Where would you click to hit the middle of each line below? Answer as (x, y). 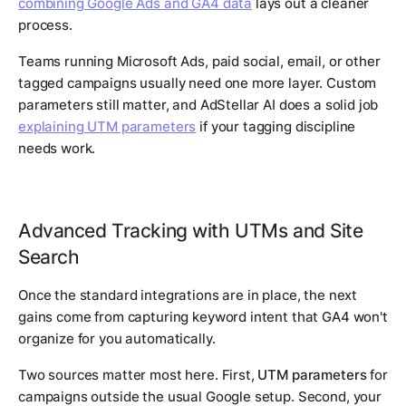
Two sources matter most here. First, (138, 374)
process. (45, 24)
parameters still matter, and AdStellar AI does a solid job (198, 104)
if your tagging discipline (276, 126)
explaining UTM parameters (107, 126)
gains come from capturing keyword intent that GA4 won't (203, 316)
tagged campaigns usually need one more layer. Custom (198, 82)
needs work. (57, 148)
